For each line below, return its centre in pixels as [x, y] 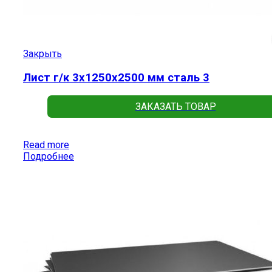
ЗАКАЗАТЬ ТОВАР [175, 107]
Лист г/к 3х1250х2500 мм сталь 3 [116, 77]
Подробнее [49, 157]
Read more [46, 145]
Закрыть [42, 53]
